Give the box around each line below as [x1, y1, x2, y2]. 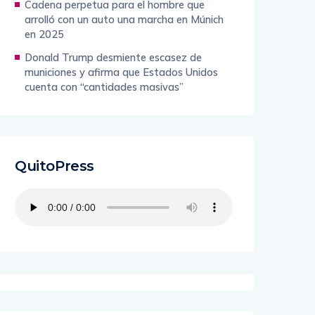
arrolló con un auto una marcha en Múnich [25, 13, 224, 26]
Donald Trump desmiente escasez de [25, 51, 202, 64]
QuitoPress [15, 157, 94, 174]
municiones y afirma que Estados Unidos [25, 65, 218, 79]
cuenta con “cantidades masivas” [25, 80, 184, 94]
